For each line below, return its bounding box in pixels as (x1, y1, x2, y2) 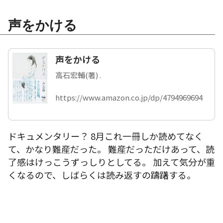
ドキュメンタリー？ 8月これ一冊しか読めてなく (8, 129, 203, 143)
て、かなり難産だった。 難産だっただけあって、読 (8, 142, 215, 156)
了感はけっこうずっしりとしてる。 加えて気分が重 (8, 155, 215, 169)
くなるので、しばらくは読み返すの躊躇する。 (8, 168, 196, 182)
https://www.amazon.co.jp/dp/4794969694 (55, 92, 203, 103)
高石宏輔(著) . (55, 70, 101, 81)
